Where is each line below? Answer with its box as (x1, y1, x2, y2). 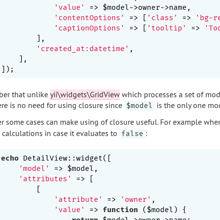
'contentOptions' (54, 13, 125, 22)
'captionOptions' (54, 23, 125, 32)
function (103, 205, 138, 214)
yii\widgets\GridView (50, 89, 120, 99)
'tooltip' (147, 23, 187, 32)
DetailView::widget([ (19, 153, 111, 163)
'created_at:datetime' (36, 44, 129, 53)
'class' (147, 13, 178, 22)
